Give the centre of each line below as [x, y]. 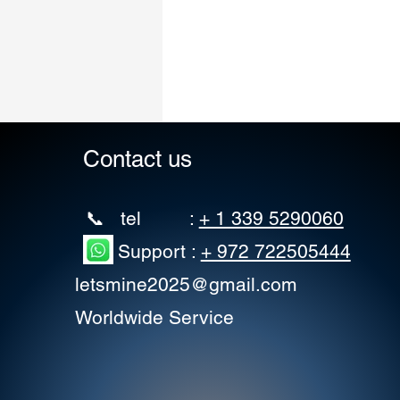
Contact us [137, 159]
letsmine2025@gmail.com [186, 284]
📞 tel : [137, 218]
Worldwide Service [154, 317]
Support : [137, 251]
